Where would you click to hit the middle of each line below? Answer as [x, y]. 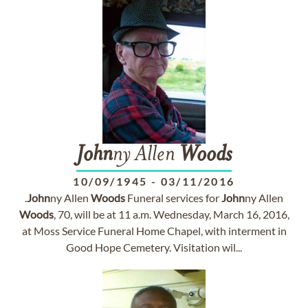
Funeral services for [173, 198]
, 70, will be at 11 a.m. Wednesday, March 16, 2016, [171, 214]
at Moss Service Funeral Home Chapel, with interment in [154, 231]
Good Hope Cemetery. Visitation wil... [154, 247]
